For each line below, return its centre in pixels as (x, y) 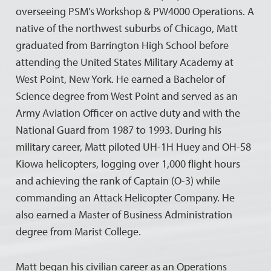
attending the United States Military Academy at (125, 62)
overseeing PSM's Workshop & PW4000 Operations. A (135, 11)
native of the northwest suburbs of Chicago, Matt (127, 28)
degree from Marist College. (79, 231)
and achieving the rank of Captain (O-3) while (118, 180)
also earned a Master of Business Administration (124, 214)
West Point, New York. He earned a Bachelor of (121, 79)
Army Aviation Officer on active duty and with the (128, 113)
